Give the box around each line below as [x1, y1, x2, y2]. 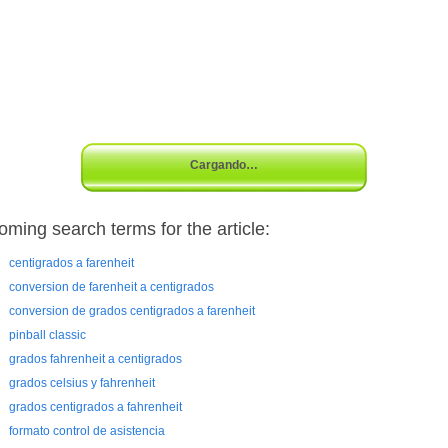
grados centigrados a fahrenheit [9, 400, 182, 414]
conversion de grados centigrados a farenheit [9, 304, 255, 318]
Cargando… [190, 158, 258, 172]
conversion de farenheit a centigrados [9, 280, 214, 294]
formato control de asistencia [9, 424, 165, 438]
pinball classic [9, 328, 86, 342]
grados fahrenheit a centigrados [9, 352, 182, 366]
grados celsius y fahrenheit [9, 376, 155, 390]
